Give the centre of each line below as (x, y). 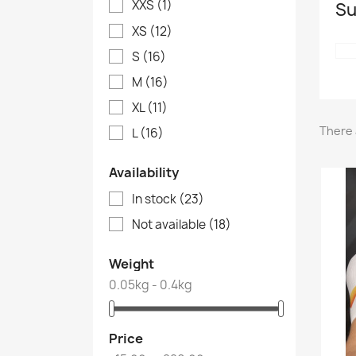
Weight (132, 263)
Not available (170, 224)
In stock (155, 199)
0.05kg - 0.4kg (151, 284)
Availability (144, 172)
